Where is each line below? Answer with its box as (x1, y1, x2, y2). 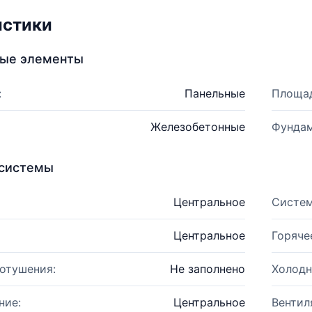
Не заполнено (169, 262, 245, 276)
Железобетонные (150, 120, 245, 134)
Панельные (184, 86, 245, 100)
